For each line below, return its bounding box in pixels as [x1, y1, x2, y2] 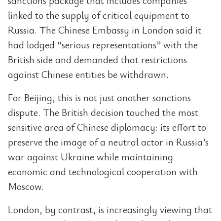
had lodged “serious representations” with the [8, 38, 198, 51]
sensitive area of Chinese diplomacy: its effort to [8, 120, 206, 134]
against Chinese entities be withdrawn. [8, 68, 169, 81]
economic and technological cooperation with [8, 165, 198, 178]
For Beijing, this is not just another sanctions [8, 91, 191, 104]
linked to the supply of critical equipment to [8, 8, 189, 22]
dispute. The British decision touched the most [8, 106, 198, 119]
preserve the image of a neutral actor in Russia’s [8, 135, 209, 148]
